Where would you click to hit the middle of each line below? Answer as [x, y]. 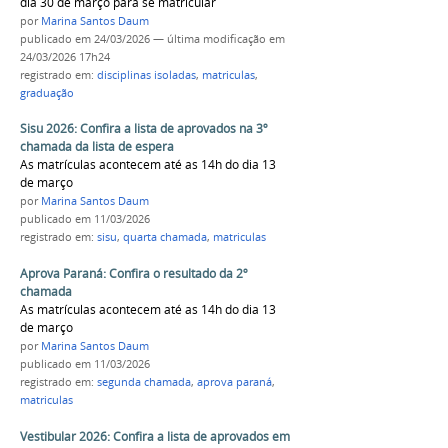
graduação [47, 92]
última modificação [216, 38]
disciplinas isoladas [146, 74]
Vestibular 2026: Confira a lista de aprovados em [155, 436]
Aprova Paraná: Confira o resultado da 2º [134, 274]
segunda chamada [144, 382]
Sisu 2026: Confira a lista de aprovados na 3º [144, 129]
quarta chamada [165, 237]
